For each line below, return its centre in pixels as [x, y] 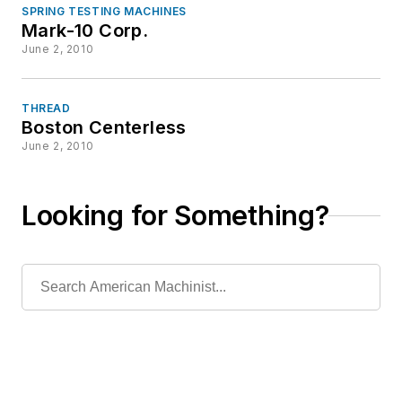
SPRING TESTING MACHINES [104, 12]
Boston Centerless [104, 128]
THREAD [46, 109]
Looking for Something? [175, 216]
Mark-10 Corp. [85, 31]
